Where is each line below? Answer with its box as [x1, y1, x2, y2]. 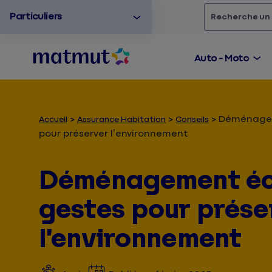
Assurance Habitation [77, 115, 166, 124]
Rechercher [211, 12, 262, 21]
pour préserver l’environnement [39, 129, 188, 139]
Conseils [175, 115, 209, 124]
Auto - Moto [194, 53, 249, 64]
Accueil [39, 115, 67, 124]
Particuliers [10, 12, 63, 22]
